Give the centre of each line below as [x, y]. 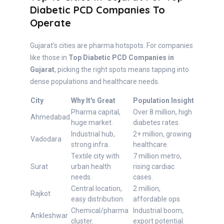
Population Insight [163, 101]
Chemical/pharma [100, 211]
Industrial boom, [158, 211]
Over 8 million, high [162, 112]
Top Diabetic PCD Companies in [121, 58]
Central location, [96, 189]
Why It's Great [93, 101]
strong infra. [90, 145]
